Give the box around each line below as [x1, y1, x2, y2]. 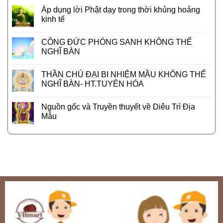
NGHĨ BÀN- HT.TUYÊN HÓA [41, 80, 144, 89]
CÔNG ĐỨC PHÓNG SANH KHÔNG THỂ [41, 38, 192, 47]
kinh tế [41, 15, 65, 24]
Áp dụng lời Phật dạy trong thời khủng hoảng [41, 5, 200, 14]
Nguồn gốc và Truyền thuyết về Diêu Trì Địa [41, 103, 195, 111]
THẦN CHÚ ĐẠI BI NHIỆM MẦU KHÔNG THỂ [41, 70, 206, 79]
